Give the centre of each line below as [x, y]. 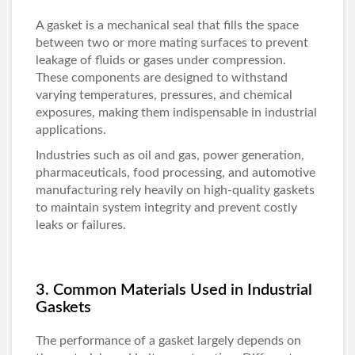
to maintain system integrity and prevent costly [166, 208]
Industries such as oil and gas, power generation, [170, 155]
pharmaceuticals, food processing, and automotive [176, 173]
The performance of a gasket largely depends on [168, 341]
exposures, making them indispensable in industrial [176, 113]
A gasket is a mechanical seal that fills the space [167, 25]
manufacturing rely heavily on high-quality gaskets [175, 190]
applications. [71, 130]
